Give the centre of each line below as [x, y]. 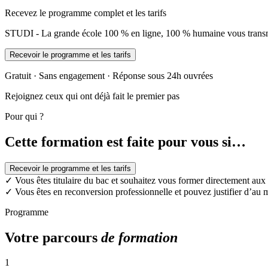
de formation [139, 237]
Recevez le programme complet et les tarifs [86, 13]
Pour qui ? [24, 116]
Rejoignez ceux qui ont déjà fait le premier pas [92, 96]
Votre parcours [53, 237]
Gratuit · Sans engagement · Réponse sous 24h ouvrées [109, 75]
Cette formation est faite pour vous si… [125, 141]
